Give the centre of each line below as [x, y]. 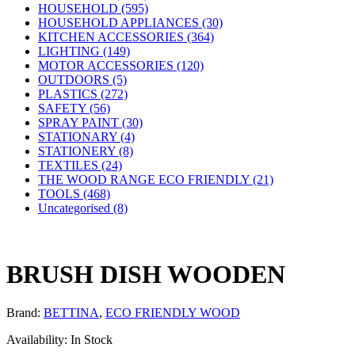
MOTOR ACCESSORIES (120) [121, 66]
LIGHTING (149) [84, 52]
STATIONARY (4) [86, 137]
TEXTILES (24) [80, 166]
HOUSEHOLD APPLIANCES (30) [130, 23]
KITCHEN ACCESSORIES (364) [126, 37]
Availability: [37, 340]
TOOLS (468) [74, 194]
